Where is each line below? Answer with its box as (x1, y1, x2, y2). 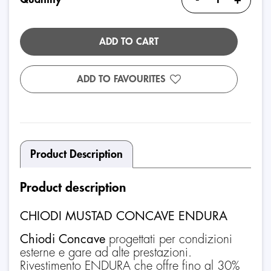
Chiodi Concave (20, 232, 109, 246)
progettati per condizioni (109, 232, 232, 246)
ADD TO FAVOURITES (77, 74, 165, 84)
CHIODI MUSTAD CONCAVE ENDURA (20, 209, 227, 223)
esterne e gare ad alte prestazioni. (20, 246, 192, 259)
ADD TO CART (99, 37, 158, 47)
